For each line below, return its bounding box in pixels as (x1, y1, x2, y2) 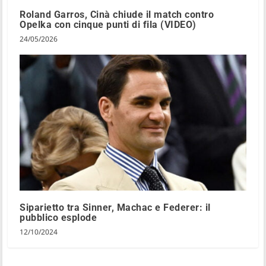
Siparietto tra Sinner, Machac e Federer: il (20, 201, 211, 213)
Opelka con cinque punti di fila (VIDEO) (20, 18, 197, 30)
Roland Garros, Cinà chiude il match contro (20, 8, 214, 20)
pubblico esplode (20, 211, 97, 223)
